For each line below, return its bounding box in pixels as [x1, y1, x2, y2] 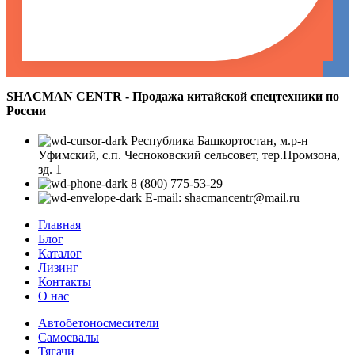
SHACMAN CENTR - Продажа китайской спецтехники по [6, 90, 339, 104]
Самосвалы [38, 330, 99, 345]
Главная [38, 218, 81, 232]
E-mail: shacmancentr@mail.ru [145, 191, 300, 205]
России [6, 104, 46, 118]
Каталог [38, 246, 82, 261]
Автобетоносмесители [38, 316, 159, 330]
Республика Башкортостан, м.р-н [131, 134, 308, 148]
